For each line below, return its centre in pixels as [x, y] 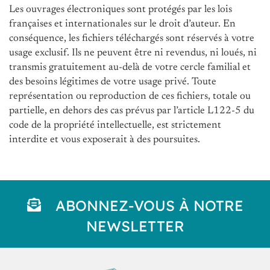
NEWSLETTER [135, 226]
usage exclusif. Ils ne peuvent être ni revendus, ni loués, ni [133, 53]
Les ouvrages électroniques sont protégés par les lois [121, 10]
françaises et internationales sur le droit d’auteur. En [122, 24]
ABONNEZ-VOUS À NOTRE [149, 206]
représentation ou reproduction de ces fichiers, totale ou [130, 96]
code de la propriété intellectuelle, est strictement [115, 125]
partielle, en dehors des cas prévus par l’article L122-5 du [132, 111]
